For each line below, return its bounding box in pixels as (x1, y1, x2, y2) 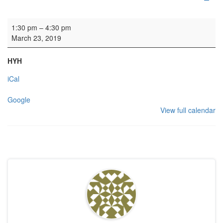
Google (7, 95, 30, 105)
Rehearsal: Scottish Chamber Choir (7, 18, 118, 28)
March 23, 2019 (11, 33, 61, 43)
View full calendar (160, 105, 216, 115)
